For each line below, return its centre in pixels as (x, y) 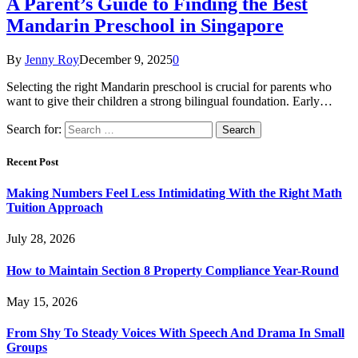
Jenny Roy (52, 59)
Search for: (34, 129)
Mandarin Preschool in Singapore (145, 25)
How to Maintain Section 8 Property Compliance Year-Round (173, 270)
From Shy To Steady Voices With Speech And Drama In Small (175, 333)
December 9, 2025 (126, 59)
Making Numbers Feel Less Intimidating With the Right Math (174, 193)
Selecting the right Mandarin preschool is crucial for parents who (169, 86)
